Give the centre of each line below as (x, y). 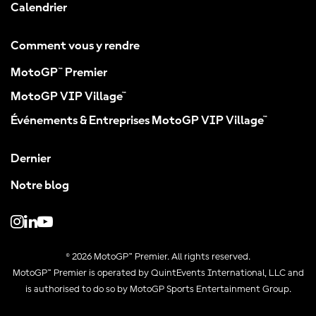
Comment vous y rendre (75, 46)
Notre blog (40, 186)
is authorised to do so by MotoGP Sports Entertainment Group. (158, 289)
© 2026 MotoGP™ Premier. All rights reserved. (158, 257)
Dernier (31, 159)
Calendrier (39, 8)
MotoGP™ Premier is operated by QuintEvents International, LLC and (158, 273)
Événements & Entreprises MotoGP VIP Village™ (139, 121)
